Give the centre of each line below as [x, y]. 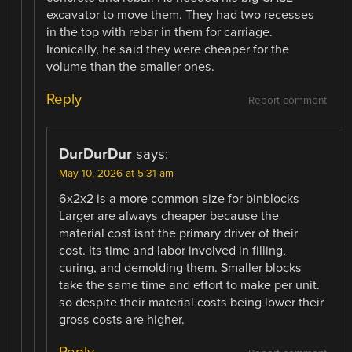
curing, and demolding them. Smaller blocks [181, 268]
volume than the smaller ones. [131, 66]
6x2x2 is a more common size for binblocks [180, 198]
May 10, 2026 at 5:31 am [117, 173]
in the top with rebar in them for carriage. [160, 32]
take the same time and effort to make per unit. [190, 285]
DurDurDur [96, 154]
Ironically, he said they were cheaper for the [168, 49]
